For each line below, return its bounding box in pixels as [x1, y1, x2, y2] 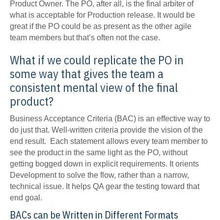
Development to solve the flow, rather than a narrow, [10, 171, 189, 180]
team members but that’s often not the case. [10, 33, 160, 42]
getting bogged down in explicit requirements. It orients [10, 160, 199, 168]
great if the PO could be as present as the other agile [10, 22, 192, 31]
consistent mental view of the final [10, 80, 178, 96]
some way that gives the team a [10, 66, 164, 82]
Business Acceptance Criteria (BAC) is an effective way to [10, 114, 210, 123]
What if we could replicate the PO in [10, 52, 184, 68]
